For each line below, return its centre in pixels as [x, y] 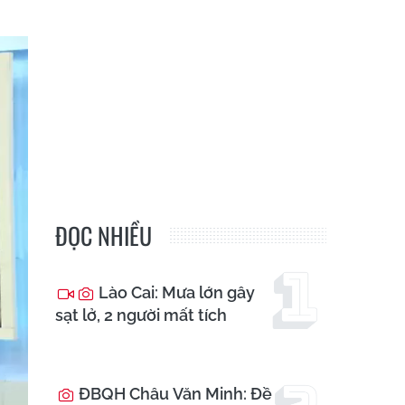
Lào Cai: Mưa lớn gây [175, 292]
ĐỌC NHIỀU [104, 236]
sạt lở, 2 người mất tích [141, 315]
